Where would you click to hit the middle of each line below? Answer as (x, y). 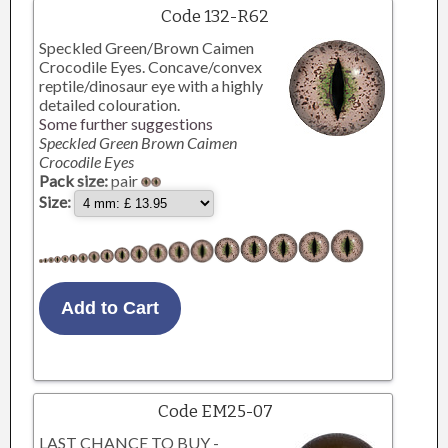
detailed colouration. (110, 104)
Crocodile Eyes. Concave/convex (151, 66)
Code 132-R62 (215, 16)
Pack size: (74, 180)
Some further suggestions (126, 123)
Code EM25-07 (215, 411)
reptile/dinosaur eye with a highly (151, 85)
